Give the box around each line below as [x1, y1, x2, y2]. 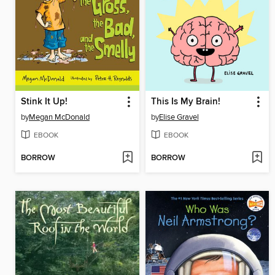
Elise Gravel [158, 112, 199, 122]
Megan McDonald [29, 112, 90, 122]
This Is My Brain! [150, 96, 220, 107]
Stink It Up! [21, 96, 68, 107]
